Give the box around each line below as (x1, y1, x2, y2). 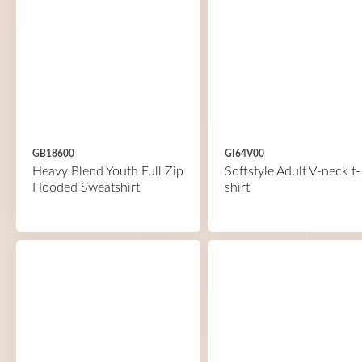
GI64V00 (224, 149, 264, 158)
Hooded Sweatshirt (32, 181, 140, 194)
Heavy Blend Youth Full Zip (32, 165, 183, 178)
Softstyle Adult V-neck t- (224, 165, 360, 178)
